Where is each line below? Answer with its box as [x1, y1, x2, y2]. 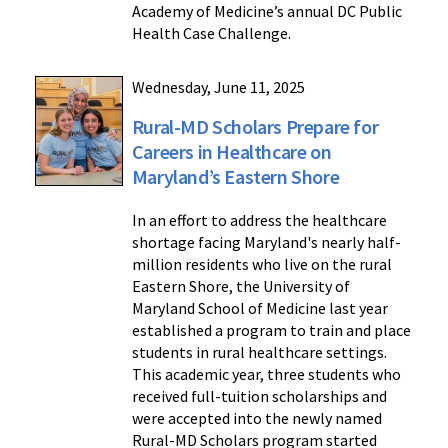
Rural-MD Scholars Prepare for [131, 114, 379, 140]
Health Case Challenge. [131, 23, 291, 44]
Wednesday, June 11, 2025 [131, 77, 305, 98]
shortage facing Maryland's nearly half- [131, 232, 401, 253]
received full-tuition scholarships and [131, 386, 387, 407]
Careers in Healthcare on [131, 139, 332, 165]
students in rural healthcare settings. [131, 342, 387, 363]
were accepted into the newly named [131, 408, 382, 429]
